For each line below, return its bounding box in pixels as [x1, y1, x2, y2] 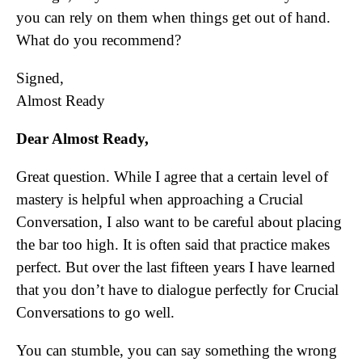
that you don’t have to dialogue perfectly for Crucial [16, 281, 339, 298]
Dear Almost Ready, [16, 130, 149, 147]
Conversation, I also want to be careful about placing [16, 213, 342, 230]
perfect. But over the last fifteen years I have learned [16, 259, 335, 276]
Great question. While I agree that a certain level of [16, 168, 328, 185]
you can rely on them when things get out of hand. [16, 9, 330, 26]
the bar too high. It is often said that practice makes [16, 236, 330, 253]
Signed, [16, 69, 64, 86]
